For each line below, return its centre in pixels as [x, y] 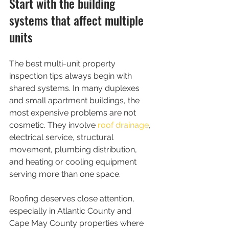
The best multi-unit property [63, 64]
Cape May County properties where [77, 223]
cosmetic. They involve [53, 125]
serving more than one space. [65, 174]
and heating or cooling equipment [74, 162]
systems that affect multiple [78, 20]
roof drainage [123, 125]
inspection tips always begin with [72, 76]
